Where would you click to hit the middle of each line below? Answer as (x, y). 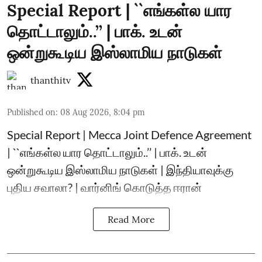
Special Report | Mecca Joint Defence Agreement (129, 134)
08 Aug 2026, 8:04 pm (103, 112)
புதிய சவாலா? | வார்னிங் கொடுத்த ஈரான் (104, 187)
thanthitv (51, 80)
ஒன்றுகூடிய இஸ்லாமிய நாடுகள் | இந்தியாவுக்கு (120, 169)
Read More (131, 219)
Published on (31, 112)
